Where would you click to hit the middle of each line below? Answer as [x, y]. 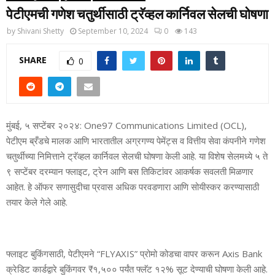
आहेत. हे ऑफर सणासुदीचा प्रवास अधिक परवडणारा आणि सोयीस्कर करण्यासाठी [133, 186]
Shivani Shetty [41, 31]
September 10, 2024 [113, 31]
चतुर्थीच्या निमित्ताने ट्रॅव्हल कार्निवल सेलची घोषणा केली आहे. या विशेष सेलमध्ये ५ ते [137, 156]
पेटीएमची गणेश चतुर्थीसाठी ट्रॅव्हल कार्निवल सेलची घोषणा [137, 14]
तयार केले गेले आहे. [37, 202]
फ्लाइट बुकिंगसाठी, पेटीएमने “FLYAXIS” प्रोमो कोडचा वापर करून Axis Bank [134, 253]
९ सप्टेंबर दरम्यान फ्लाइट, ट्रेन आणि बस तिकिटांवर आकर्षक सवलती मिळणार [130, 171]
